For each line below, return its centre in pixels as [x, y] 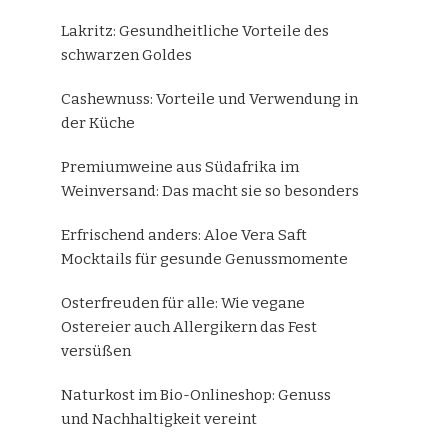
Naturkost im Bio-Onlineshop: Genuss [196, 394]
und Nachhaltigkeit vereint [159, 418]
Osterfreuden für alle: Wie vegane [183, 302]
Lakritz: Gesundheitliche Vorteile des [195, 30]
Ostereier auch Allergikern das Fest [189, 326]
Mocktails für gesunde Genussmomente [204, 258]
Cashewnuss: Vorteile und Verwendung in [209, 98]
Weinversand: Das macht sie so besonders [210, 190]
